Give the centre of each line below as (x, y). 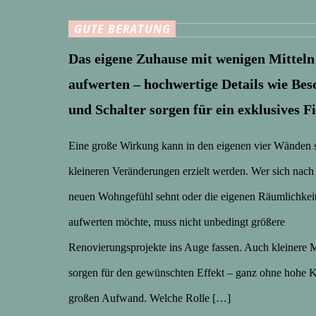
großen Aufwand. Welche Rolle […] (150, 298)
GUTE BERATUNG (122, 29)
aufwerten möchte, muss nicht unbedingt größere (177, 221)
